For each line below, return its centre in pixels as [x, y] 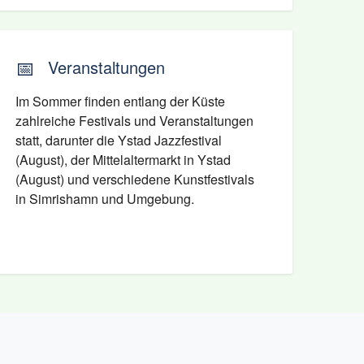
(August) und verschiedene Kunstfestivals [134, 179]
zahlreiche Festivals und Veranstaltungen [134, 121]
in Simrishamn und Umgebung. [104, 199]
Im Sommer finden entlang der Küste [120, 101]
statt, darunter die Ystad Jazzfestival [118, 140]
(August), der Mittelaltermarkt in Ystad [123, 160]
